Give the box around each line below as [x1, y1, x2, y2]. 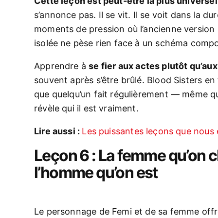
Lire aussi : [34, 126, 82, 136]
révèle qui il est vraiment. [34, 103, 139, 113]
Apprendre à [34, 61, 89, 71]
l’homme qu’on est [34, 163, 158, 182]
